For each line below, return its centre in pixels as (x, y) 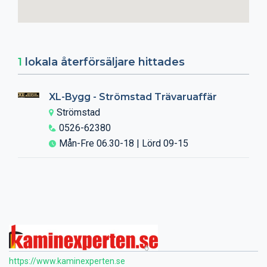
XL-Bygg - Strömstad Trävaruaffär (133, 97)
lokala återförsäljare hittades (103, 62)
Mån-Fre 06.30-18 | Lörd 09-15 (124, 143)
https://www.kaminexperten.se (67, 261)
